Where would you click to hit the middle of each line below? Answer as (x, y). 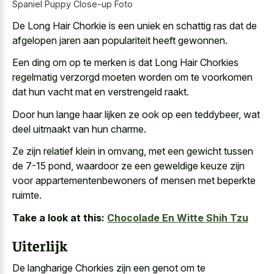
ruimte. (27, 195)
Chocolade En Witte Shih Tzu (178, 217)
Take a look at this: (58, 217)
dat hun (30, 92)
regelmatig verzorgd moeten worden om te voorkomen (132, 77)
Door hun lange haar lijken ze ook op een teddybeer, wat (136, 114)
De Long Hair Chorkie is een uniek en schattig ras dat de (135, 25)
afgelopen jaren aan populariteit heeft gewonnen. (120, 40)
